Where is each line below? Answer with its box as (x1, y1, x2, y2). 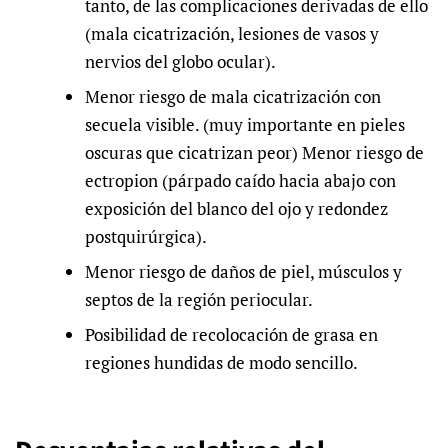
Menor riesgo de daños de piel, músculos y (85, 259, 402, 283)
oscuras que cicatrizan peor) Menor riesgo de (85, 140, 424, 164)
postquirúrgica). (85, 224, 207, 248)
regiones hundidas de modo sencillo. (85, 350, 358, 374)
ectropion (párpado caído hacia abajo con (85, 168, 396, 192)
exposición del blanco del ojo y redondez (85, 196, 388, 220)
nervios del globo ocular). (85, 50, 276, 74)
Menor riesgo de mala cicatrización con (85, 84, 381, 108)
